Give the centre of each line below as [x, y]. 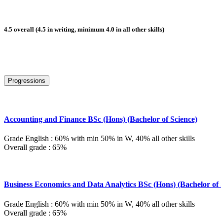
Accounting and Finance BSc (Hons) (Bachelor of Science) [101, 119]
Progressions [27, 80]
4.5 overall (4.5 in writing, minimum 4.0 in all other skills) [84, 30]
